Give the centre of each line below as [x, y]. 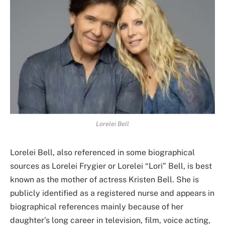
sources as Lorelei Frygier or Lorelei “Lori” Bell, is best [111, 166]
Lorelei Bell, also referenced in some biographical [102, 152]
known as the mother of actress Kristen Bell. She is [104, 179]
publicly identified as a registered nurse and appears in [112, 193]
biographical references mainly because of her [97, 206]
